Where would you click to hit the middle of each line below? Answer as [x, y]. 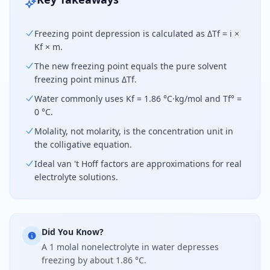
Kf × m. [49, 47]
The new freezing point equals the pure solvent [130, 66]
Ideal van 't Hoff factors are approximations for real [138, 164]
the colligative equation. [83, 144]
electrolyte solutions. [76, 177]
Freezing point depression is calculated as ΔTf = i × [137, 33]
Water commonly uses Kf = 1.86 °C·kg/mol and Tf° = [138, 99]
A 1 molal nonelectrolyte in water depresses [130, 247]
